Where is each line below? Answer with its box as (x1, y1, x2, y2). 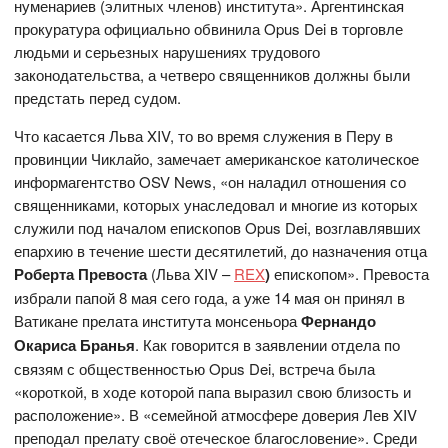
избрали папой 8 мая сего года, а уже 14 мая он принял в (14, 286, 406, 308)
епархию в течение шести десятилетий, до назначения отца (14, 239, 428, 261)
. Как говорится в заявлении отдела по (135, 333, 401, 355)
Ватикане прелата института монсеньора (14, 309, 302, 331)
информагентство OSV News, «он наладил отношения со (14, 170, 407, 192)
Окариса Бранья (14, 333, 136, 356)
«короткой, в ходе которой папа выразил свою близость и (14, 380, 412, 402)
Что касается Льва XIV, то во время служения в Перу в (14, 124, 394, 146)
